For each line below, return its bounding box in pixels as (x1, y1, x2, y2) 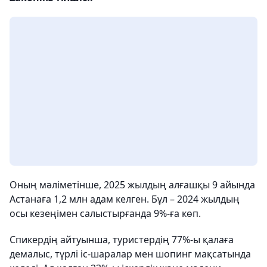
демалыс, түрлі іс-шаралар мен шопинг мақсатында (10, 247, 251, 260)
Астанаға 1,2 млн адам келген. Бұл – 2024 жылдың (10, 193, 240, 206)
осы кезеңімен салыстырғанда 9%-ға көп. (10, 207, 201, 220)
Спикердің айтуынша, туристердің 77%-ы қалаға (10, 233, 234, 246)
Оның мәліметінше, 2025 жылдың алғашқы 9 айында (10, 178, 255, 191)
